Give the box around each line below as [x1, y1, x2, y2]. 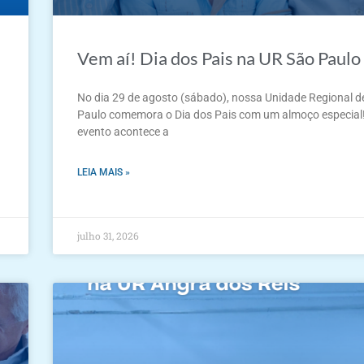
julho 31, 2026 [77, 228, 140, 242]
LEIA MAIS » [77, 166, 131, 178]
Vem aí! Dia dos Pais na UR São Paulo [77, 46, 362, 69]
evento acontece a [77, 124, 170, 138]
